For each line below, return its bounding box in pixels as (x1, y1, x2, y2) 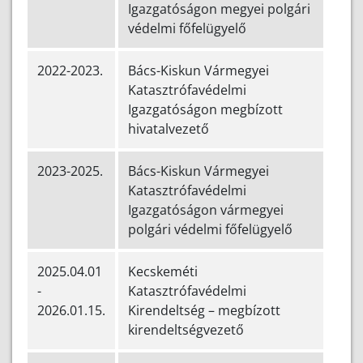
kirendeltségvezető (128, 321, 244, 340)
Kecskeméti (128, 263, 198, 281)
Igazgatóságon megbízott (128, 100, 283, 119)
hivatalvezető (128, 120, 209, 139)
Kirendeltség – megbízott (128, 301, 280, 320)
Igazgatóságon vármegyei (128, 201, 284, 220)
